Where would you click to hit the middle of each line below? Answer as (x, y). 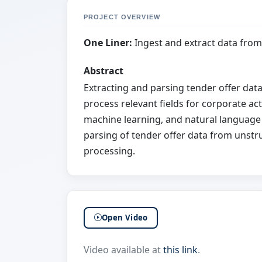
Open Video (125, 217)
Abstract (104, 71)
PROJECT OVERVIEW (122, 17)
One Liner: (108, 43)
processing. (109, 151)
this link (180, 249)
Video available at (123, 249)
